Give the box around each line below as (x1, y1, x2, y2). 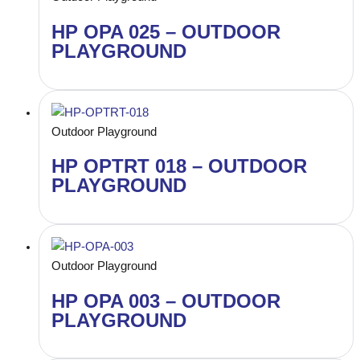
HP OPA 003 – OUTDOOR (51, 290, 280, 312)
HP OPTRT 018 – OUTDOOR (51, 156, 307, 178)
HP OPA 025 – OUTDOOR (51, 21, 280, 43)
